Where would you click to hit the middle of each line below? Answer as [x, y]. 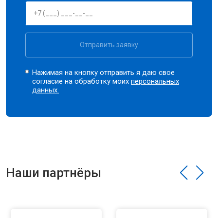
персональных [155, 81]
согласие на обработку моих [82, 81]
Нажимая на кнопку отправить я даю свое [104, 72]
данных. [46, 90]
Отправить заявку [109, 45]
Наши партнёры [54, 173]
